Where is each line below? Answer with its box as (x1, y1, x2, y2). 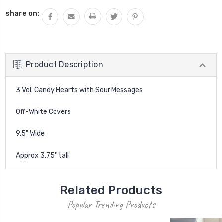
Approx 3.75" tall (16, 151, 69, 160)
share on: (5, 8, 39, 18)
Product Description (26, 59, 103, 69)
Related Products (60, 183, 162, 197)
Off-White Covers (16, 107, 72, 116)
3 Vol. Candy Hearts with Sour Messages (16, 85, 144, 94)
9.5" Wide (16, 129, 45, 138)
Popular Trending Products (67, 198, 155, 211)
